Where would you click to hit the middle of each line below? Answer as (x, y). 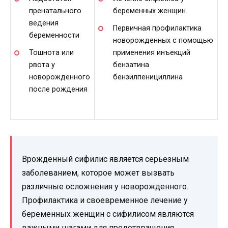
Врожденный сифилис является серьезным (105, 159)
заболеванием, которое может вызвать (98, 173)
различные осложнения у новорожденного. (105, 186)
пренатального (55, 11)
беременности (54, 35)
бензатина (131, 65)
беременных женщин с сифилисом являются (108, 214)
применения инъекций (151, 52)
